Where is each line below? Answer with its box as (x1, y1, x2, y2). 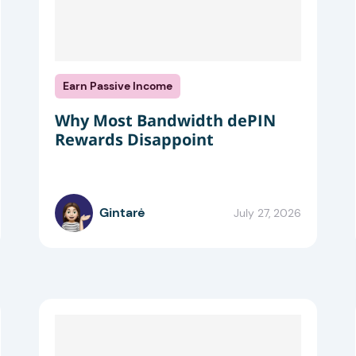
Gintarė (99, 204, 146, 222)
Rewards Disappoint (55, 129, 215, 151)
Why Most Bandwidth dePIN (55, 110, 277, 132)
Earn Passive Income (62, 79, 172, 94)
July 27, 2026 (233, 205, 301, 220)
